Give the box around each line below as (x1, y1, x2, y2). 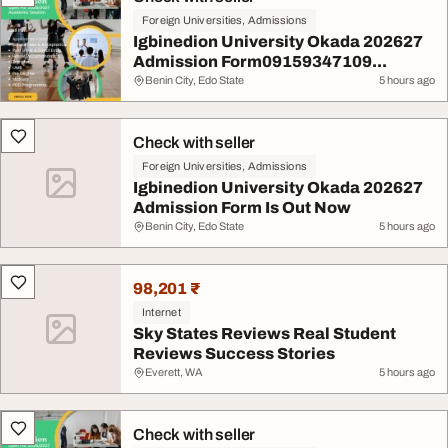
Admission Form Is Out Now (133, 199, 351, 216)
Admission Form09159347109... (133, 53, 387, 70)
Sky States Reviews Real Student (133, 325, 396, 342)
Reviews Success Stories (133, 345, 335, 362)
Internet (142, 306, 181, 318)
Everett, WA (145, 366, 203, 378)
